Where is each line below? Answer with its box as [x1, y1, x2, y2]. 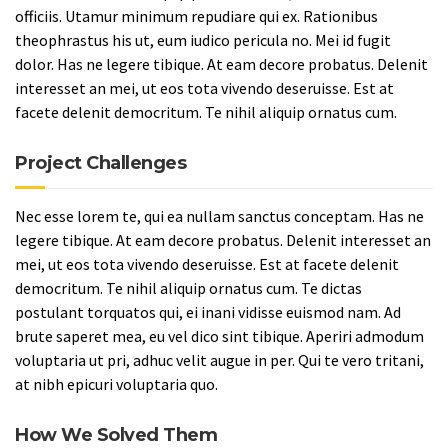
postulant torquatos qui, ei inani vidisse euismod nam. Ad [15, 302, 401, 322]
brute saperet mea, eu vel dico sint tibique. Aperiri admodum [15, 326, 424, 346]
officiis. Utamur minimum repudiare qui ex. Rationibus [15, 6, 378, 26]
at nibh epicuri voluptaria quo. [15, 374, 218, 394]
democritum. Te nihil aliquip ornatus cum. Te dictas [15, 278, 362, 298]
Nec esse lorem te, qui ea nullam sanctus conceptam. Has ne [15, 206, 424, 226]
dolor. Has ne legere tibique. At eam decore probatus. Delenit [15, 54, 428, 74]
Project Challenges [15, 152, 186, 174]
